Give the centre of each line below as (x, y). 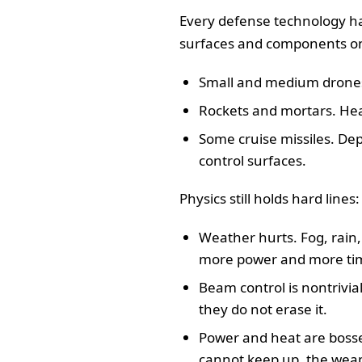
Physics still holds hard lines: (269, 198)
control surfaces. (253, 160)
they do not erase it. (263, 309)
